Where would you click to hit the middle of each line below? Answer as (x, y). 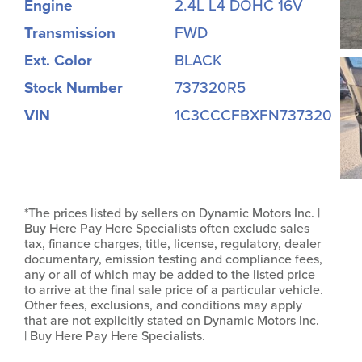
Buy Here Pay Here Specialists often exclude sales (167, 228)
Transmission (70, 33)
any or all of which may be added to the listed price (170, 274)
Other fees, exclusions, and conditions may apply (163, 305)
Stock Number (74, 88)
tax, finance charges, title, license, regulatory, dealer (173, 244)
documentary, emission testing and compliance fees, (173, 259)
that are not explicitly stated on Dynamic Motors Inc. (172, 320)
